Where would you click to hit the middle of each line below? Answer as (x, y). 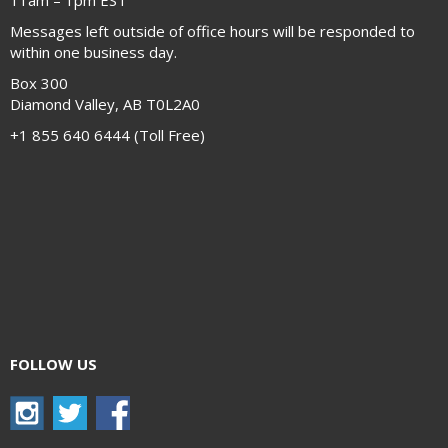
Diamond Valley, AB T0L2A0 (105, 104)
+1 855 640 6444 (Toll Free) (107, 135)
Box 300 (39, 83)
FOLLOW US (53, 364)
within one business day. (93, 52)
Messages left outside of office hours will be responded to (212, 31)
